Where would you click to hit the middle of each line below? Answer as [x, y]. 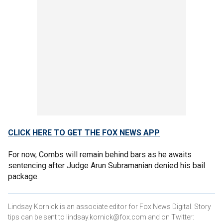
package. [23, 176]
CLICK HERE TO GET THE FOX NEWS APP [84, 132]
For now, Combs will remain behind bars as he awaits [100, 154]
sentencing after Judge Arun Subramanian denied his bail [107, 165]
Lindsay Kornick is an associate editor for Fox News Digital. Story [110, 206]
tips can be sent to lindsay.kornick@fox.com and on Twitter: [101, 217]
